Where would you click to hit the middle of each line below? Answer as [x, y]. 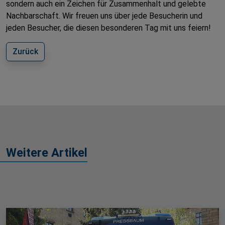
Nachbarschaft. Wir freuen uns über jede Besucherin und [104, 16]
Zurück [25, 52]
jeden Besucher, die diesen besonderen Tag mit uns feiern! [108, 28]
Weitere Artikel [47, 153]
